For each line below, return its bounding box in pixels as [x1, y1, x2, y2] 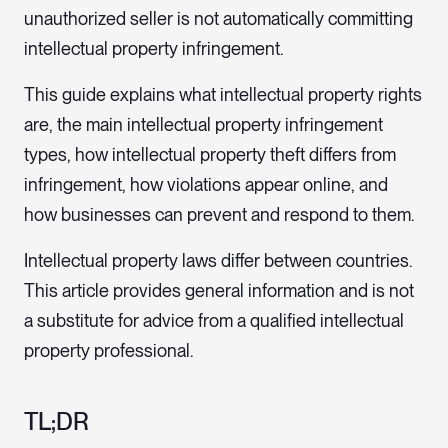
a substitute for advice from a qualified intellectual [24, 310, 404, 332]
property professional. [24, 340, 193, 362]
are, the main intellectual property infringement [24, 114, 383, 136]
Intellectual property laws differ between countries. [24, 250, 412, 272]
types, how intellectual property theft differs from [24, 144, 396, 166]
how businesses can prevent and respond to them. [24, 204, 414, 226]
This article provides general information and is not [24, 280, 414, 302]
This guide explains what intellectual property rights [24, 84, 422, 106]
